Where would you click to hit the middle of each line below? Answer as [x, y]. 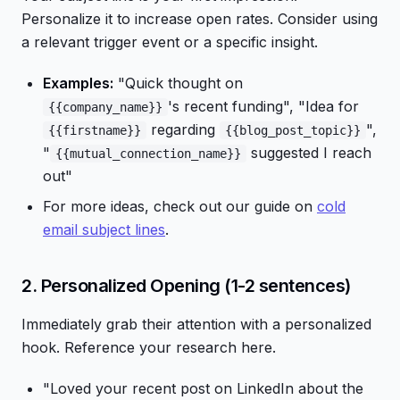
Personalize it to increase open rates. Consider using [200, 19]
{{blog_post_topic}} [293, 130]
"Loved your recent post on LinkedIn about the [203, 388]
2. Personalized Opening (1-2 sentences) [186, 286]
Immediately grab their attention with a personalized [196, 324]
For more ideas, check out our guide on [180, 206]
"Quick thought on [178, 83]
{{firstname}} [95, 130]
